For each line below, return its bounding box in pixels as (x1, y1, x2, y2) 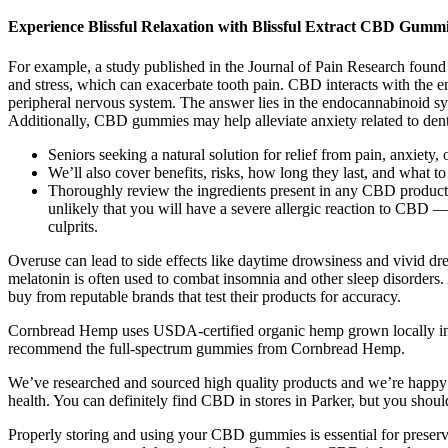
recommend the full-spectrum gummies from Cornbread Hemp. (8, 339, 405, 357)
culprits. (48, 217, 98, 235)
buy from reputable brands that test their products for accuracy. (8, 287, 401, 305)
